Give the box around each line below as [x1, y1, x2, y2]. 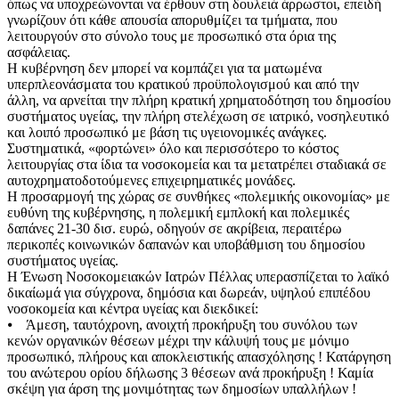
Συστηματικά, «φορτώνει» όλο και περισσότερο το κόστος [7, 141, 338, 157]
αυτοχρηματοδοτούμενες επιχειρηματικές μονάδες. [7, 173, 296, 189]
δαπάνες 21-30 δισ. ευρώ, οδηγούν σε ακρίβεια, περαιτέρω [7, 221, 342, 237]
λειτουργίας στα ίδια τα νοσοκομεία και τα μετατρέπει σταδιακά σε [7, 157, 387, 173]
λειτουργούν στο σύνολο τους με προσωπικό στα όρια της [7, 28, 336, 45]
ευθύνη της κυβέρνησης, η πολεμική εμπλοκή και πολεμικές [7, 205, 349, 221]
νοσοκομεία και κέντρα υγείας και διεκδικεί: [7, 301, 258, 317]
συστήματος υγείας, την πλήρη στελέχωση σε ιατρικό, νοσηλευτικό [7, 109, 389, 125]
